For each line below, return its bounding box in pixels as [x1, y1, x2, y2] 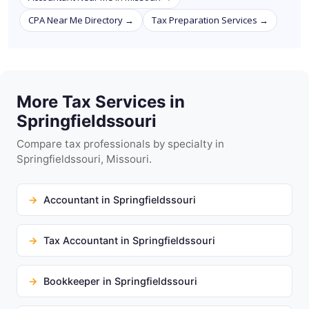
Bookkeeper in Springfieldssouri [43, 275, 197, 287]
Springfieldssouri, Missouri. [17, 152, 152, 166]
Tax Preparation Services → [152, 14, 268, 26]
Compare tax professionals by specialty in [17, 137, 224, 150]
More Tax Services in [17, 92, 185, 112]
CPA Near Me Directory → [28, 14, 134, 26]
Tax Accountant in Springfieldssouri [43, 235, 215, 246]
